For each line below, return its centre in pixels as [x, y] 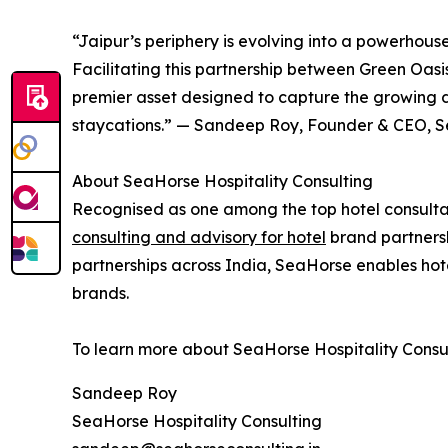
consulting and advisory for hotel [199, 236]
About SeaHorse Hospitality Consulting [222, 180]
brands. [100, 292]
